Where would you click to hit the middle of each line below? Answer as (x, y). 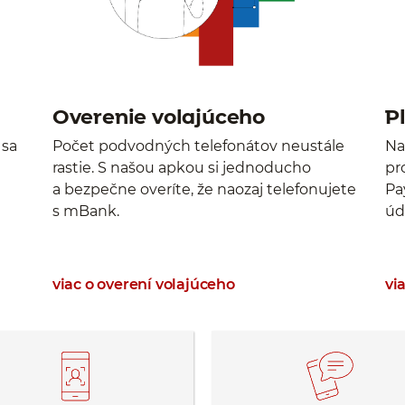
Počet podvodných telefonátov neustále (196, 146)
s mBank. (83, 211)
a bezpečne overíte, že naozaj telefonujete (202, 189)
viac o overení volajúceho (141, 285)
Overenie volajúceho (156, 116)
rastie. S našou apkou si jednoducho (179, 167)
